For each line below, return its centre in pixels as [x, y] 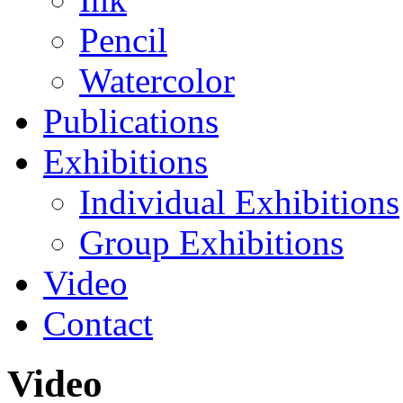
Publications [131, 121]
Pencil [123, 40]
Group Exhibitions [211, 242]
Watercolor [157, 80]
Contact [98, 323]
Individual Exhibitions [239, 201]
